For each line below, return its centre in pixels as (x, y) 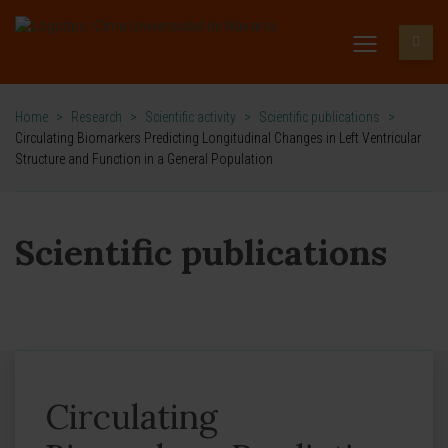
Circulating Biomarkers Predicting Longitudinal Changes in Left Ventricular (218, 138)
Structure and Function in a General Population (144, 159)
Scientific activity (190, 117)
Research (96, 117)
